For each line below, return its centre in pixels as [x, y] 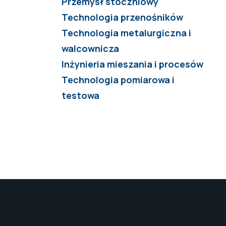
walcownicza [90, 49]
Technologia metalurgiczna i [126, 33]
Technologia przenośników [122, 17]
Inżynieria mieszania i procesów [132, 64]
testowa [80, 96]
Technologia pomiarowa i [118, 80]
